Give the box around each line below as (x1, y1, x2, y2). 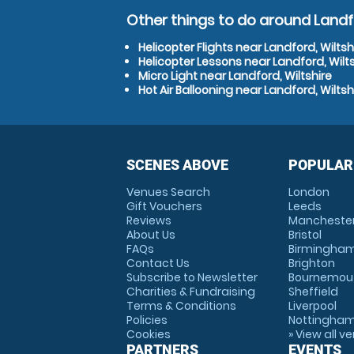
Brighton (288, 255, 335, 271)
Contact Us (126, 255, 190, 271)
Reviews (126, 213, 171, 228)
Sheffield (288, 284, 338, 299)
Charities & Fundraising (126, 284, 255, 299)
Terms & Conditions (126, 298, 236, 314)
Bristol (288, 227, 322, 243)
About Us (126, 227, 175, 243)
